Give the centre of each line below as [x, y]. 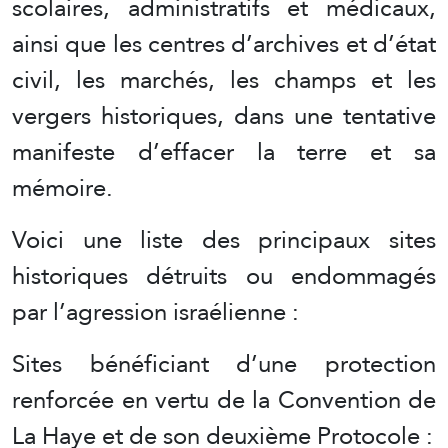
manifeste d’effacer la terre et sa [224, 151]
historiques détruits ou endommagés [224, 275]
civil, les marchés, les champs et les [224, 79]
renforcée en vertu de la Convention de [224, 399]
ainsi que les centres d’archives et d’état [224, 43]
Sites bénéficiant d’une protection [224, 363]
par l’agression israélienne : [155, 311]
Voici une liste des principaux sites [224, 239]
